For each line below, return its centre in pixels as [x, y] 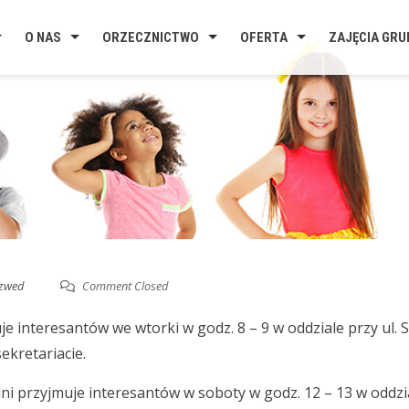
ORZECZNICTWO [151, 37]
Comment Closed [124, 286]
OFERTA [264, 37]
